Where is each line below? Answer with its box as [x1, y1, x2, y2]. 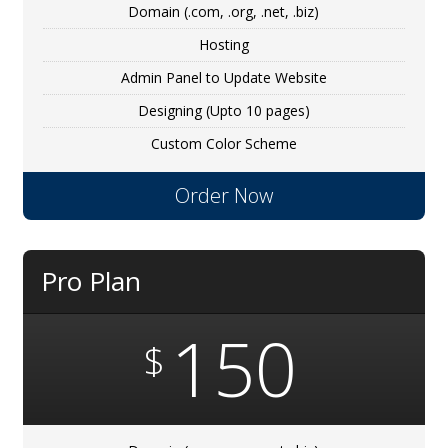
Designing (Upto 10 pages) [137, 101, 310, 121]
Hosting [198, 35, 249, 55]
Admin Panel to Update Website [120, 68, 327, 88]
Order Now [174, 182, 273, 210]
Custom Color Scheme [150, 134, 297, 154]
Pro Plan [41, 263, 142, 300]
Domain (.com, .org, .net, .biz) [128, 2, 320, 22]
